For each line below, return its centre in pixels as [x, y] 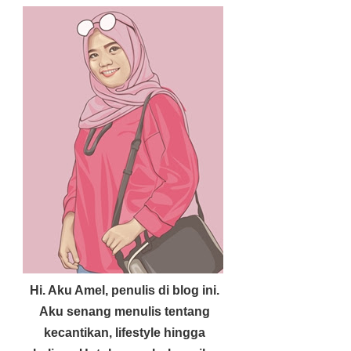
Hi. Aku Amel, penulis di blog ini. [125, 290]
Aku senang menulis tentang [125, 311]
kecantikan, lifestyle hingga [125, 333]
